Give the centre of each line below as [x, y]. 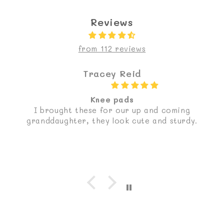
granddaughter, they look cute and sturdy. [112, 121]
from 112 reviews [112, 49]
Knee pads [112, 100]
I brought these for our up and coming [112, 110]
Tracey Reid [112, 74]
